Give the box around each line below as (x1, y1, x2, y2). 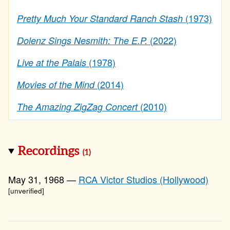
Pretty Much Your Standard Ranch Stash (17, 12, 183, 25)
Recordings (18, 145, 83, 158)
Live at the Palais (17, 56, 86, 69)
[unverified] (8, 186, 44, 196)
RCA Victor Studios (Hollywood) (79, 172, 208, 186)
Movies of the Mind (17, 78, 94, 91)
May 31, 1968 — (8, 172, 79, 186)
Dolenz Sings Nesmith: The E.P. (17, 34, 147, 47)
